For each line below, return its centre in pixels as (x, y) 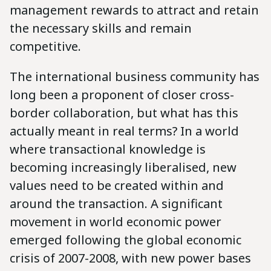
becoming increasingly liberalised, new (123, 167)
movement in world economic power (116, 221)
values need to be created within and (117, 185)
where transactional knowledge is (108, 149)
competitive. (45, 46)
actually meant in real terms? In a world (124, 131)
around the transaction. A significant (116, 203)
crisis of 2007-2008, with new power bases (130, 258)
